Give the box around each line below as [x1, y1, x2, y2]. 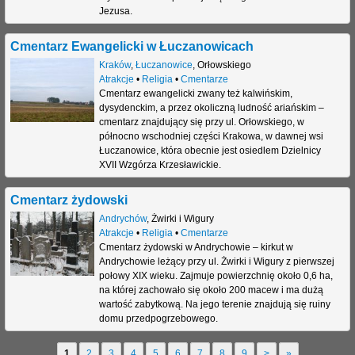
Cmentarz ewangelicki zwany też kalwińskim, [98, 88, 292, 100]
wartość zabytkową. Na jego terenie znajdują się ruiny [98, 298, 330, 310]
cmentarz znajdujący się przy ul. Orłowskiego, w [98, 116, 304, 128]
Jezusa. [98, 6, 132, 17]
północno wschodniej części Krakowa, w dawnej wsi [98, 131, 323, 143]
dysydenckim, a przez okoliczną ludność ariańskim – [98, 102, 324, 114]
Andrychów [98, 212, 147, 224]
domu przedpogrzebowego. [98, 312, 218, 324]
